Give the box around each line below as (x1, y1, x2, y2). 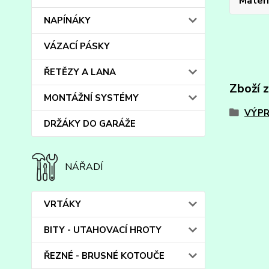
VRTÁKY (44, 198, 81, 210)
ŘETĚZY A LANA (44, 66, 116, 78)
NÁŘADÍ (65, 160, 103, 174)
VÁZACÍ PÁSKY (44, 40, 110, 52)
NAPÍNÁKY (44, 14, 91, 26)
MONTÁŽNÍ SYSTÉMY (44, 92, 139, 104)
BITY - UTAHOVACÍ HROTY (44, 224, 162, 236)
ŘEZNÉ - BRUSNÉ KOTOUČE (44, 250, 165, 262)
